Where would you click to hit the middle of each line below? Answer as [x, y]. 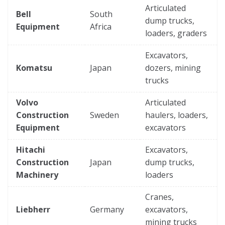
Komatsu [34, 68]
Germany [107, 209]
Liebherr [33, 209]
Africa [101, 26]
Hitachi [31, 149]
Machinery [37, 175]
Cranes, [159, 197]
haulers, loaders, [177, 115]
